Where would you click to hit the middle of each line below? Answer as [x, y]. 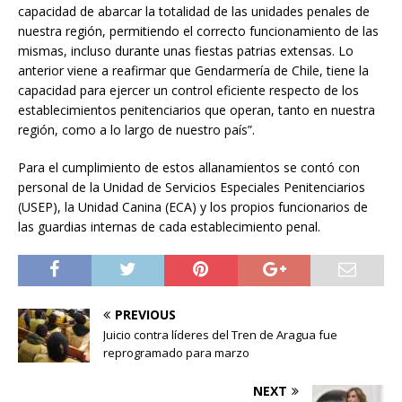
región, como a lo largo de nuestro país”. [136, 130]
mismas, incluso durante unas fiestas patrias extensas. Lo [186, 51]
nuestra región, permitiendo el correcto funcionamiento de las [198, 31]
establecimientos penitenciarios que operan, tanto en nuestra [197, 110]
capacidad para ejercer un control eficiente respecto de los [188, 91]
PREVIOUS [145, 315]
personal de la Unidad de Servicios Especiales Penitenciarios [192, 188]
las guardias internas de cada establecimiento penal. [169, 227]
